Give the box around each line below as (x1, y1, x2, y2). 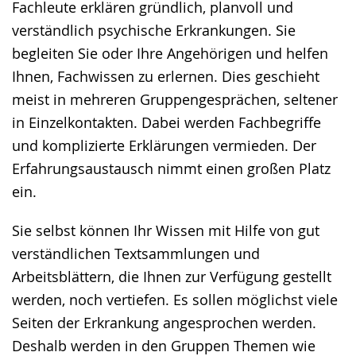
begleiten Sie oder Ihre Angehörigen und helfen (12, 43, 328, 63)
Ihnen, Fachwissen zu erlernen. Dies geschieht (12, 66, 319, 86)
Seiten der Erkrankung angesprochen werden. (12, 312, 316, 332)
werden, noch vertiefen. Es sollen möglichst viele (12, 289, 338, 309)
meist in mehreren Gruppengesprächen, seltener (12, 89, 338, 109)
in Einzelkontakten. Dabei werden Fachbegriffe (12, 112, 321, 132)
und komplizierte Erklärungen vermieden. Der (12, 135, 316, 155)
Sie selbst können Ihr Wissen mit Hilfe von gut (12, 220, 319, 240)
